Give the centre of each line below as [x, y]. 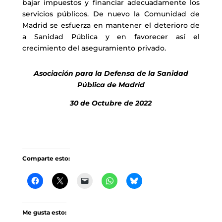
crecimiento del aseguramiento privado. [94, 48]
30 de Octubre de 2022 [111, 103]
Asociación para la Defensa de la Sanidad [111, 73]
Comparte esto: [46, 158]
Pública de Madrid [111, 84]
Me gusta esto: [44, 212]
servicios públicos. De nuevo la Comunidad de [111, 14]
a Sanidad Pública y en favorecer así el [111, 36]
